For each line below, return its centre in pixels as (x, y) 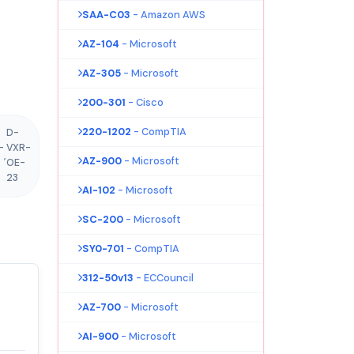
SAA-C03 (106, 14)
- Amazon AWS (169, 14)
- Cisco (146, 102)
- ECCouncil (165, 277)
